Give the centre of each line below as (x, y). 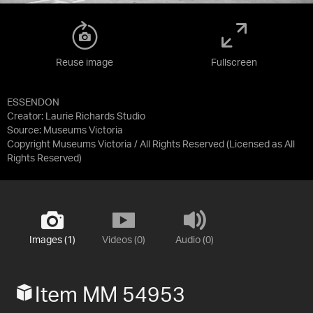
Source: (25, 130)
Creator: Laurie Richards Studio (76, 116)
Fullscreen (234, 63)
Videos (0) (123, 240)
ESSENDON (33, 102)
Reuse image (85, 63)
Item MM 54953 (110, 295)
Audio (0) (195, 240)
